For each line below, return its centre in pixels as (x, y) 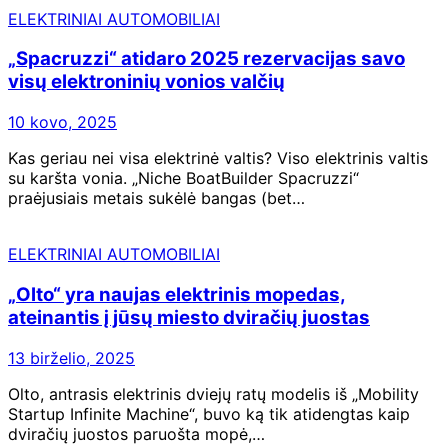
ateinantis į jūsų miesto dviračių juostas (189, 317)
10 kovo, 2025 (62, 122)
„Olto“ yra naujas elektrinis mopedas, (177, 294)
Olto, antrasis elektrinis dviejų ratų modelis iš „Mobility (213, 393)
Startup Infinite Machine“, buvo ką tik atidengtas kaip (209, 413)
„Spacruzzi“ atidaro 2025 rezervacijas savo (206, 59)
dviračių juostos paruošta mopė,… (136, 433)
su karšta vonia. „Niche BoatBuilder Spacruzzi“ (183, 178)
